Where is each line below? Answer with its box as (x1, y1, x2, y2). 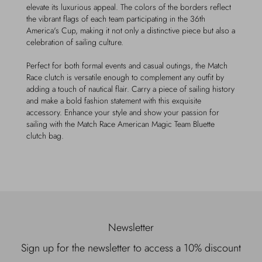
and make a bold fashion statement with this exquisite (26, 95, 201, 106)
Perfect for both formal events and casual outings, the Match (26, 60, 227, 71)
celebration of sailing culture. (26, 36, 123, 48)
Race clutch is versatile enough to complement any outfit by (26, 71, 224, 83)
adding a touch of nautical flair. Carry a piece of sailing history (26, 83, 235, 95)
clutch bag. (26, 130, 64, 142)
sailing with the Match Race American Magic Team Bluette (26, 118, 215, 130)
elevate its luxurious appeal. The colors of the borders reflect (26, 1, 231, 13)
